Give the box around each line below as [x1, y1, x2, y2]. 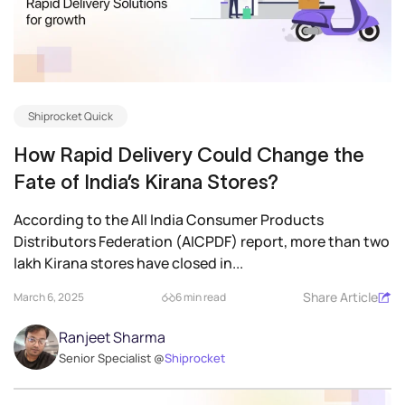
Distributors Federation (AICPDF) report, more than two [14, 231, 390, 252]
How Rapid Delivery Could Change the [14, 144, 364, 166]
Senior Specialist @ [59, 350, 165, 367]
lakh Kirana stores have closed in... [14, 253, 243, 274]
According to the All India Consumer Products [14, 210, 324, 231]
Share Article [303, 288, 378, 306]
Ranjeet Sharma [59, 327, 165, 348]
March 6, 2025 [14, 289, 84, 306]
